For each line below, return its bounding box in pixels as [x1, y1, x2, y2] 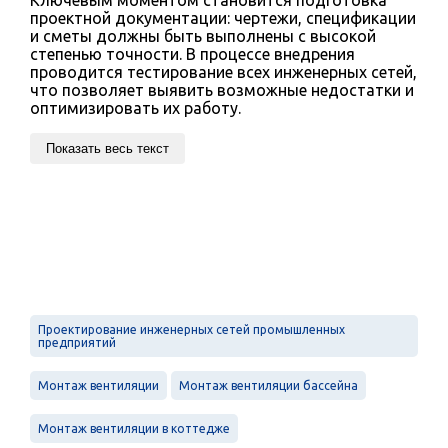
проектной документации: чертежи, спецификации [30, 8, 416, 27]
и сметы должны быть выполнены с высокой [30, 26, 376, 45]
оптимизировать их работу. [30, 98, 241, 117]
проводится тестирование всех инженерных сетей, [30, 62, 417, 81]
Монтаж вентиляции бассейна [179, 378, 358, 392]
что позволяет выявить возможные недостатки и [30, 80, 414, 99]
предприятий [38, 335, 116, 349]
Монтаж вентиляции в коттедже [38, 421, 230, 435]
